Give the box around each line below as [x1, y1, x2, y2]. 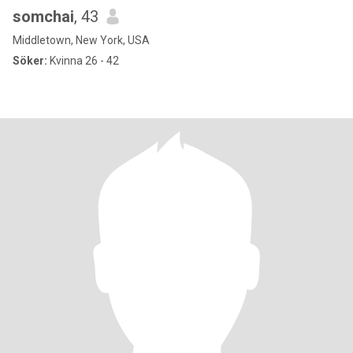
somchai [13, 7, 74, 26]
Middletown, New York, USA [13, 34, 150, 46]
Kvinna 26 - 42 [47, 54, 119, 67]
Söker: [13, 54, 47, 67]
